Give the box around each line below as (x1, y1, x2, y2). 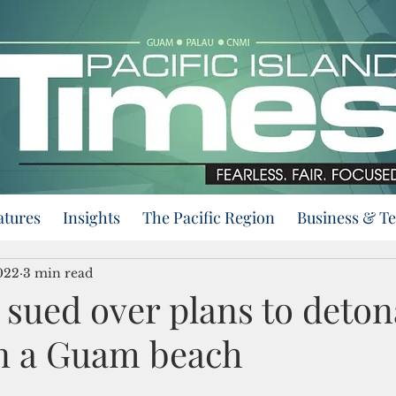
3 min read (23, 264, 93, 281)
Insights (63, 207, 120, 228)
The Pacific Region (142, 207, 275, 228)
